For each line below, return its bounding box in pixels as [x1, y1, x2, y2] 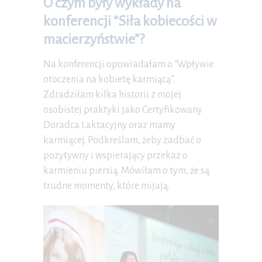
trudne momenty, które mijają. [43, 180, 170, 191]
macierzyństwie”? [43, 31, 144, 47]
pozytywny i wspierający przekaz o [43, 150, 188, 161]
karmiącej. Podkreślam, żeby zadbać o [43, 135, 201, 146]
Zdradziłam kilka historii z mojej [43, 89, 181, 100]
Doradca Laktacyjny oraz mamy [43, 119, 175, 130]
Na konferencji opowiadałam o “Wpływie [43, 58, 214, 70]
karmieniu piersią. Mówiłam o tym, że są [43, 165, 209, 176]
